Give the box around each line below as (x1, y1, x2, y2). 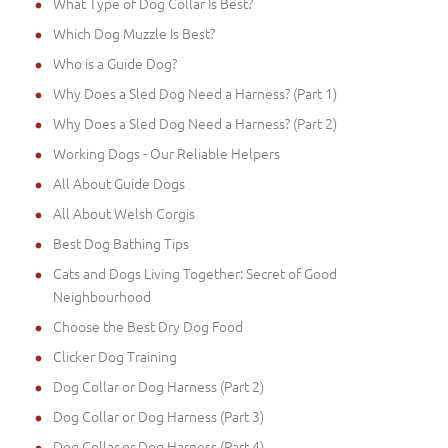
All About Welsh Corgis (53, 202, 195, 223)
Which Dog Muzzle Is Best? (53, 22, 215, 43)
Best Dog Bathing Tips (53, 232, 189, 253)
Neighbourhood (53, 285, 151, 306)
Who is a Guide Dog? (53, 52, 177, 73)
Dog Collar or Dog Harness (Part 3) (53, 405, 264, 426)
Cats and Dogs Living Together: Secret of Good (53, 262, 337, 283)
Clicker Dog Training (53, 345, 177, 366)
